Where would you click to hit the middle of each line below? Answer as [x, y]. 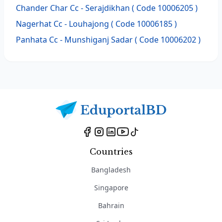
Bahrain [111, 205]
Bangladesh [111, 169]
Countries [111, 151]
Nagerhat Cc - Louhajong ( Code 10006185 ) [96, 24]
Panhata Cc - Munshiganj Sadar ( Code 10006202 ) [108, 40]
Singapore [111, 187]
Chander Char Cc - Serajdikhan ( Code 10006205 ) [107, 8]
